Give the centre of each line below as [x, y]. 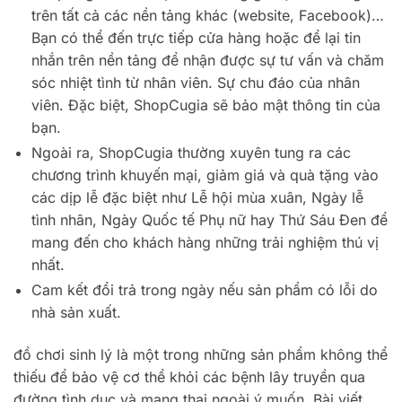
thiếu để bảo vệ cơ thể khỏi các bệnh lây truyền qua [189, 377]
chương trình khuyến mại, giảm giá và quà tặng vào [205, 175]
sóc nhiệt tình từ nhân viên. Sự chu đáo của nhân [196, 82]
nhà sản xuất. [76, 312]
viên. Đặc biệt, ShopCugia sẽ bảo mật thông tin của [206, 105]
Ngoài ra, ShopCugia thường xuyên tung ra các [191, 152]
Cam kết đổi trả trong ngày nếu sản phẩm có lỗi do [205, 289]
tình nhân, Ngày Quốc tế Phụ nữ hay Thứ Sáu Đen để [210, 219]
